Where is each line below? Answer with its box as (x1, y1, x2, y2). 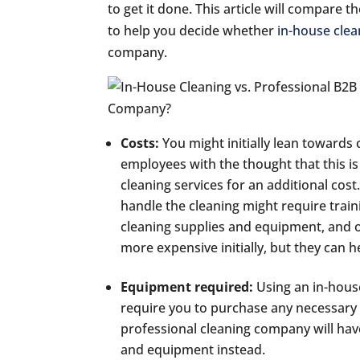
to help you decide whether (108, 22, 278, 39)
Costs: (121, 134, 163, 152)
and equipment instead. (121, 341, 266, 358)
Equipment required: (121, 278, 254, 296)
